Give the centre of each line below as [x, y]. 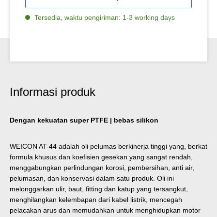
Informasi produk [53, 92]
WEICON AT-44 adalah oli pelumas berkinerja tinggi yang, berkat [108, 146]
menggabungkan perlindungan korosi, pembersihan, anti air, [102, 167]
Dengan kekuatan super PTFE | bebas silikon [84, 120]
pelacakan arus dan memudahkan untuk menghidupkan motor [105, 210]
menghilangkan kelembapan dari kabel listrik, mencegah [96, 199]
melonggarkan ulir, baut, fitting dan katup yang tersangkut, [99, 189]
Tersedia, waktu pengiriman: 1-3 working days [104, 17]
